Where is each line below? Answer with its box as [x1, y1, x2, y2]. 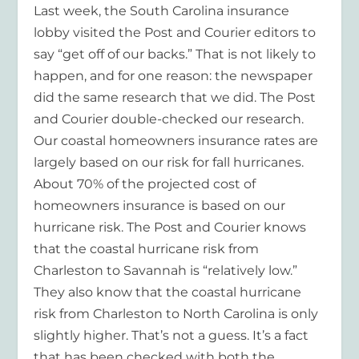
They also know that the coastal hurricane [34, 284, 302, 300]
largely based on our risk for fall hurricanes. [34, 154, 305, 170]
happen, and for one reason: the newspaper [34, 67, 313, 83]
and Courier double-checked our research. [34, 111, 305, 127]
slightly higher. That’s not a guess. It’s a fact [34, 327, 309, 343]
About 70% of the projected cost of [34, 175, 256, 192]
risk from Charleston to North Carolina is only [34, 305, 319, 321]
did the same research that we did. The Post [34, 89, 317, 105]
